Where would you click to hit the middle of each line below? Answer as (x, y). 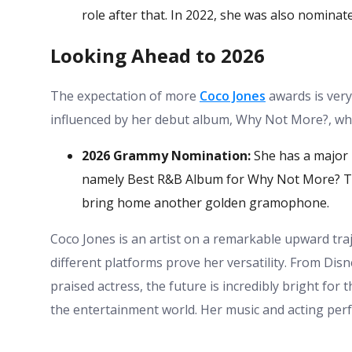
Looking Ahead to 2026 (158, 56)
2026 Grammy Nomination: (166, 155)
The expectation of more (125, 95)
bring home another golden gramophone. (205, 202)
